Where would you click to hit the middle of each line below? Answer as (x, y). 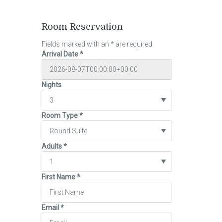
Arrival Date (60, 54)
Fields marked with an (76, 44)
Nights (51, 85)
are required (133, 44)
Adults (52, 146)
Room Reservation (82, 27)
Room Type (60, 115)
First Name (59, 177)
